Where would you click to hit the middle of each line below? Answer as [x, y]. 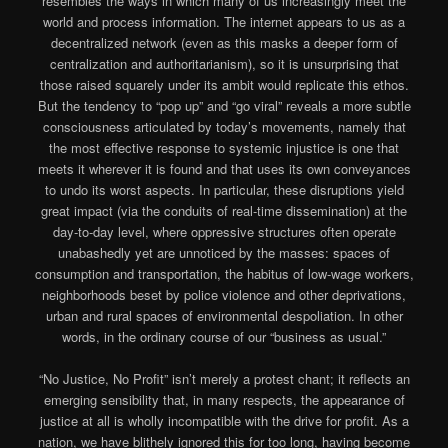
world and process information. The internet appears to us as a [224, 21]
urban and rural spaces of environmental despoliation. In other [224, 315]
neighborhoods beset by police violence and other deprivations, [224, 294]
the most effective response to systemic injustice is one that [224, 147]
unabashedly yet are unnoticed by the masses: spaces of [224, 252]
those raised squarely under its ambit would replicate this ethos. [224, 84]
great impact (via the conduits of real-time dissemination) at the [224, 210]
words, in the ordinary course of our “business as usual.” [224, 336]
